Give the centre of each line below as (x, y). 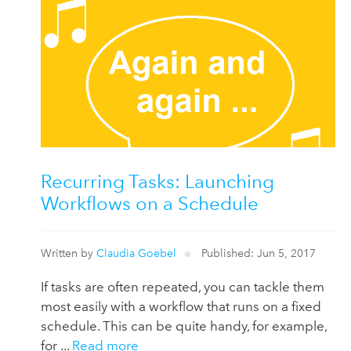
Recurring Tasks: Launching (157, 181)
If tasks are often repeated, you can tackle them (183, 287)
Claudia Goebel (136, 254)
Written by (69, 254)
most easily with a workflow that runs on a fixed (181, 307)
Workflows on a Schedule (150, 203)
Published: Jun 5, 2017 (257, 254)
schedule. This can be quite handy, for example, (184, 326)
